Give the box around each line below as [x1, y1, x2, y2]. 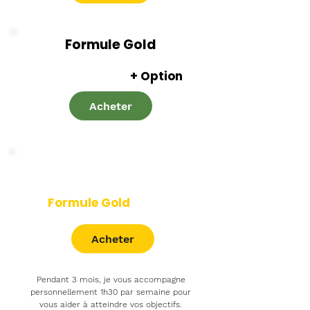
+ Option [127, 68, 183, 84]
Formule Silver [39, 68, 127, 84]
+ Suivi [130, 194, 174, 211]
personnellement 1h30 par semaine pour [30, 287, 191, 297]
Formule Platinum [51, 155, 171, 174]
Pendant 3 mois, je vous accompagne [36, 275, 185, 284]
